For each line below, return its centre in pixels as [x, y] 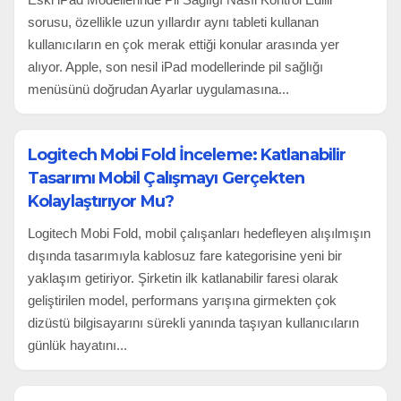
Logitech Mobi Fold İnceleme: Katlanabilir [187, 154]
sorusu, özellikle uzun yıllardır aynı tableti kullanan [173, 21]
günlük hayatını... [77, 345]
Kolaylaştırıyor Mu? [101, 201]
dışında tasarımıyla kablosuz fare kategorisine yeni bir [185, 255]
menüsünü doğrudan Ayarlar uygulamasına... [158, 89]
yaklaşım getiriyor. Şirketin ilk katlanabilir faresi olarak [183, 277]
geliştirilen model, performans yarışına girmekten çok [182, 300]
